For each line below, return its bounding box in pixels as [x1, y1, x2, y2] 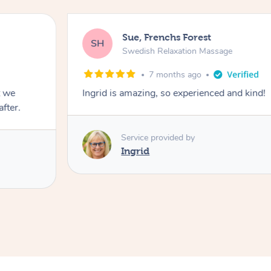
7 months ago [149, 69, 202, 81]
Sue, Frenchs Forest [122, 31, 212, 42]
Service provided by [121, 131, 195, 143]
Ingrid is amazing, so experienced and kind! [82, 87, 266, 100]
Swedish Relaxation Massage [122, 45, 233, 57]
